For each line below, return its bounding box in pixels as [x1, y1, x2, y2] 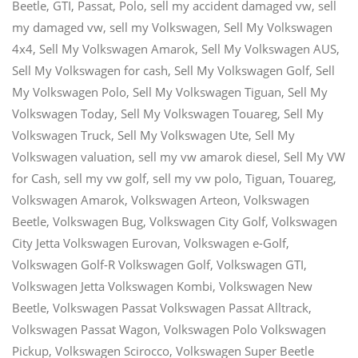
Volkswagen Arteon [131, 192, 237, 209]
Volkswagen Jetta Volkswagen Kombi [12, 278, 213, 295]
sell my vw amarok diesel [138, 149, 277, 165]
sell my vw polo [153, 170, 239, 187]
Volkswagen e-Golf [184, 235, 286, 252]
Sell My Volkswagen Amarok [39, 41, 195, 58]
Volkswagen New [219, 278, 312, 295]
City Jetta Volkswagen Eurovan [12, 235, 177, 252]
